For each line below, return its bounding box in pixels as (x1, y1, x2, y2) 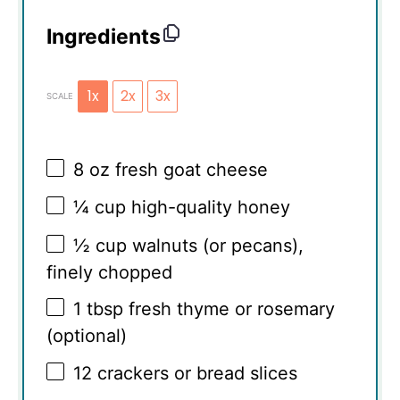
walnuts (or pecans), (127, 234, 304, 256)
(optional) (46, 325, 127, 347)
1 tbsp (73, 298, 123, 321)
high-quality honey (126, 196, 290, 219)
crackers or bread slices (92, 362, 297, 384)
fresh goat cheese (110, 158, 268, 180)
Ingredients (46, 24, 161, 49)
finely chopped (46, 261, 172, 283)
